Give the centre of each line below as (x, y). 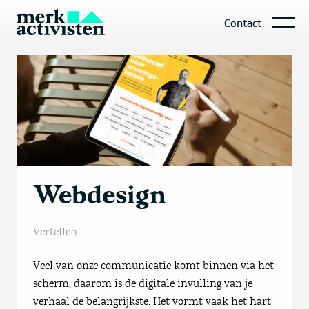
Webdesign (100, 195)
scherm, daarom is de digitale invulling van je (143, 283)
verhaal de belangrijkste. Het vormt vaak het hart (152, 301)
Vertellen (55, 232)
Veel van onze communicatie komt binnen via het (153, 266)
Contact (243, 23)
